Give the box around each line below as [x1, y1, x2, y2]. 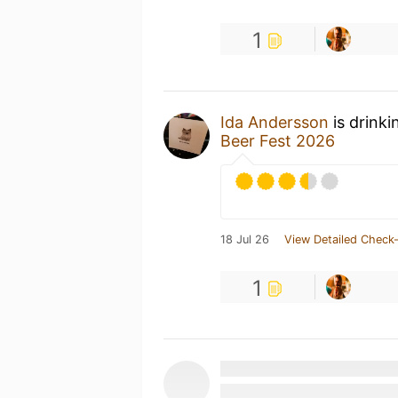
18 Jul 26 [220, 233, 269, 246]
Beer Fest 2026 [220, 131, 335, 150]
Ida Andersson [220, 113, 329, 131]
